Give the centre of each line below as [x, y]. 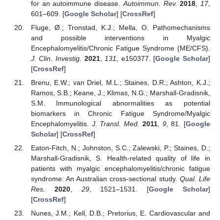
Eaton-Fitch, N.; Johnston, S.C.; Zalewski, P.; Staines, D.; [120, 148]
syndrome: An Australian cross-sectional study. [105, 179]
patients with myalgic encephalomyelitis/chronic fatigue [120, 169]
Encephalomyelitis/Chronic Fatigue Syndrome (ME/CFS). [120, 48]
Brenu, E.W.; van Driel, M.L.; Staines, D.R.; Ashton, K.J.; [120, 82]
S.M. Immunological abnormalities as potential [120, 103]
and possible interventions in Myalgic [120, 38]
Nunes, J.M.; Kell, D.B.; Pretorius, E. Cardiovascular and [120, 213]
